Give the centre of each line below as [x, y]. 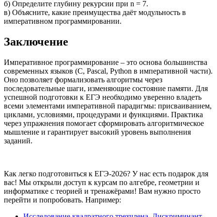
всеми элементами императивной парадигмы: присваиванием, [108, 106]
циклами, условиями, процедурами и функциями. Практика [103, 114]
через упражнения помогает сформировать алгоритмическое [104, 123]
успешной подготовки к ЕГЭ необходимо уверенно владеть [103, 97]
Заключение [36, 41]
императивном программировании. [63, 21]
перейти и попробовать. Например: [62, 200]
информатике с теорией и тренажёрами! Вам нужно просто [102, 191]
